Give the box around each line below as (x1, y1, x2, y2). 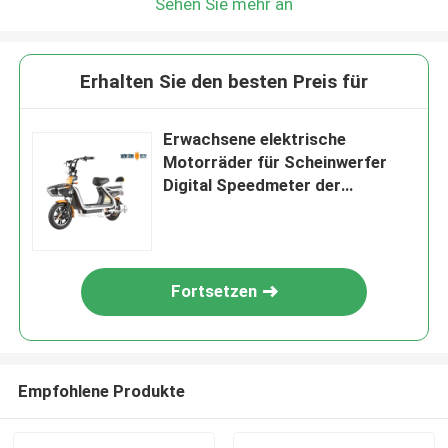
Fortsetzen (171, 281, 258, 302)
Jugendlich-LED (163, 198, 285, 219)
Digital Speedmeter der (163, 175, 342, 196)
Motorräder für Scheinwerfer (163, 152, 388, 173)
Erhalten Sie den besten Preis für (80, 70, 368, 94)
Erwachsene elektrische (163, 129, 347, 150)
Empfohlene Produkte (17, 380, 185, 401)
